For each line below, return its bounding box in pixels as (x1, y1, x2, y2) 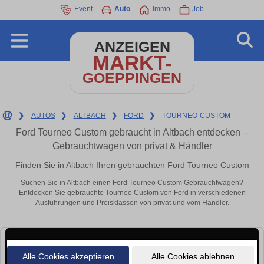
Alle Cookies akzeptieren (22, 251, 114, 261)
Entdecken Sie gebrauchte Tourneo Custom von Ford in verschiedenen (18, 189, 246, 197)
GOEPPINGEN (82, 70, 181, 86)
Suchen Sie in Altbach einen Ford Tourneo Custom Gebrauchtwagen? (21, 179, 243, 187)
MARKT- (92, 51, 172, 74)
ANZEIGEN (94, 39, 170, 55)
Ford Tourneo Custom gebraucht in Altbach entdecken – (16, 127, 248, 137)
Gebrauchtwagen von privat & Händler (52, 141, 212, 151)
